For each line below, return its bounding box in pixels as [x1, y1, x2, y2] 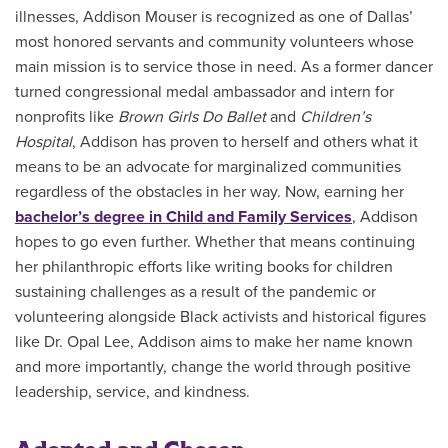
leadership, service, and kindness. [15, 381, 254, 402]
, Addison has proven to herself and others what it [72, 131, 418, 152]
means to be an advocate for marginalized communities [15, 156, 401, 177]
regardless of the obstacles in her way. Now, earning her [15, 181, 404, 202]
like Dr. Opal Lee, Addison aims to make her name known [15, 331, 413, 352]
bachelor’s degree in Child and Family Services [15, 206, 352, 227]
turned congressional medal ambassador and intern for [15, 81, 394, 102]
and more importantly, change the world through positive [15, 356, 411, 377]
